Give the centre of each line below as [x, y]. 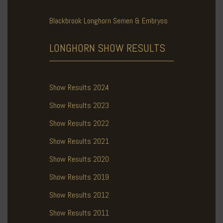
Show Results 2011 [79, 213]
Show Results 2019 [79, 177]
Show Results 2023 [79, 106]
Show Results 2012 [79, 195]
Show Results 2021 [79, 141]
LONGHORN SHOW [88, 48]
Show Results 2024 [79, 88]
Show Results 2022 [79, 123]
